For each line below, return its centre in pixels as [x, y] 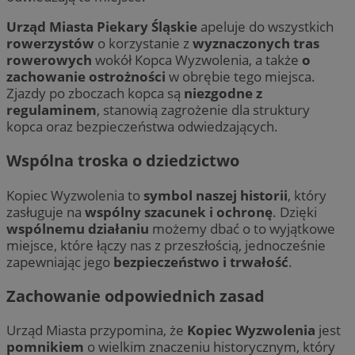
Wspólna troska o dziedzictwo [123, 161]
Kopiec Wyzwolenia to [75, 195]
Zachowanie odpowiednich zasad [136, 296]
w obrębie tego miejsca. [240, 77]
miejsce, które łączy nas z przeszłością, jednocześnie [166, 245]
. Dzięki [295, 212]
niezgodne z [223, 94]
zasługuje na [46, 212]
